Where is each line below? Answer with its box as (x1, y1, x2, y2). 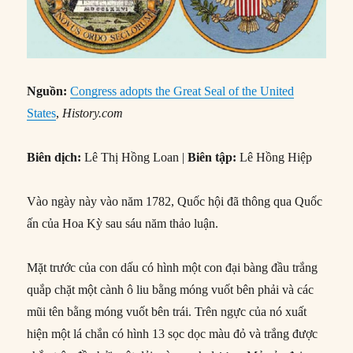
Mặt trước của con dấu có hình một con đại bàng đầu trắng (27, 261, 318, 275)
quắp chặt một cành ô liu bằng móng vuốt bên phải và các (27, 283, 314, 297)
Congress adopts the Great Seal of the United (70, 84, 295, 98)
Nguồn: (27, 84, 68, 98)
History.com (62, 106, 124, 121)
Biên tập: (188, 150, 240, 165)
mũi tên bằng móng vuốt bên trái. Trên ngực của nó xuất (27, 305, 307, 319)
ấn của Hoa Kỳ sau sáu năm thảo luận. (27, 217, 219, 231)
